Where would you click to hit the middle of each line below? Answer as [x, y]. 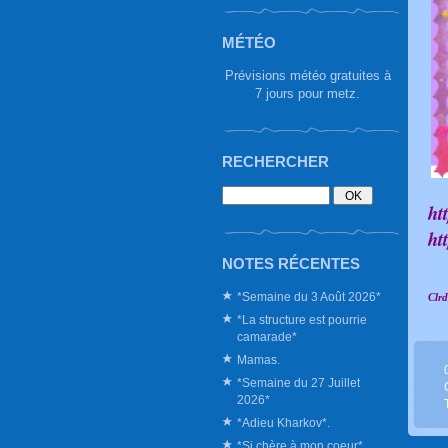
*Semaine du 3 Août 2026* [309, 296]
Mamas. [258, 359]
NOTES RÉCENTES [291, 263]
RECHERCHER [275, 161]
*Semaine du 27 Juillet [298, 382]
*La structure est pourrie [302, 319]
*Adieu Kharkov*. [283, 422]
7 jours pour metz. [307, 93]
